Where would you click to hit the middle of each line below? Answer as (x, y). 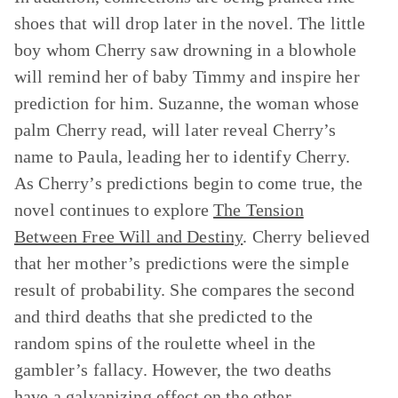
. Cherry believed (306, 236)
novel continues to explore (114, 210)
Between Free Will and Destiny (129, 236)
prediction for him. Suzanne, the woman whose (187, 103)
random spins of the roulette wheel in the (165, 343)
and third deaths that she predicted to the (164, 316)
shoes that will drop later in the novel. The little (190, 23)
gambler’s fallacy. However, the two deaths (173, 370)
